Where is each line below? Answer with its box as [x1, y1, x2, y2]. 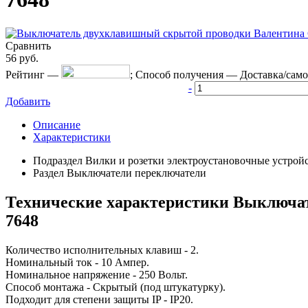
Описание [33, 118, 80, 131]
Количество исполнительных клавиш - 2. [5, 243, 199, 256]
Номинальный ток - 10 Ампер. [5, 256, 149, 268]
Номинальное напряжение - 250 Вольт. [5, 268, 188, 280]
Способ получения [135, 68, 223, 80]
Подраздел [33, 154, 82, 166]
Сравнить [5, 39, 51, 52]
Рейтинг [5, 68, 45, 80]
